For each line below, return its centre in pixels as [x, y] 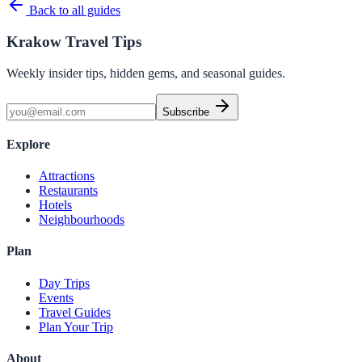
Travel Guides [75, 312]
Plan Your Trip [76, 326]
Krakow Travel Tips [74, 41]
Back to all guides [73, 11]
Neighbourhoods [82, 220]
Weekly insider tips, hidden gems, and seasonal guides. [146, 73]
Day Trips [64, 283]
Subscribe [187, 112]
